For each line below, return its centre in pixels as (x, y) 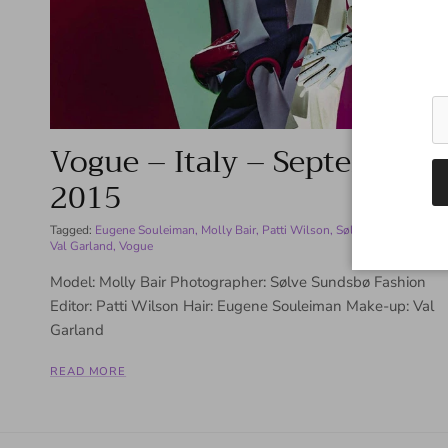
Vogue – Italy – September (238, 161)
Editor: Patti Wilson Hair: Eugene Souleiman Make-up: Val (242, 305)
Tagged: (71, 229)
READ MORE (88, 371)
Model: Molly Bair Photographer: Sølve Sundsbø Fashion (238, 281)
